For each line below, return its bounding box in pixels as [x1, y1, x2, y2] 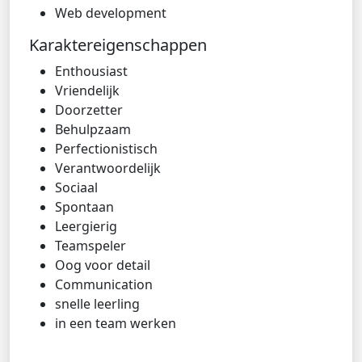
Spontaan [55, 198, 114, 216]
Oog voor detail [55, 256, 150, 274]
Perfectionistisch [55, 140, 158, 158]
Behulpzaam [55, 120, 131, 138]
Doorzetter [55, 101, 123, 119]
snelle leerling [55, 295, 140, 313]
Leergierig [55, 217, 117, 235]
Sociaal [55, 179, 98, 196]
